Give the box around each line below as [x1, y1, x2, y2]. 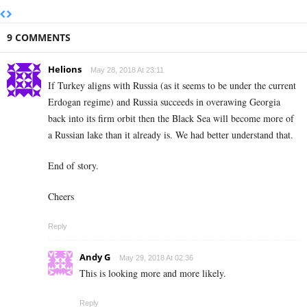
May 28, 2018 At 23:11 [90, 66, 164, 75]
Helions [48, 63, 82, 76]
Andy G [79, 251, 110, 264]
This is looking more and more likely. [79, 267, 226, 280]
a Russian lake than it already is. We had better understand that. [48, 128, 293, 142]
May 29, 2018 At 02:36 [119, 254, 193, 262]
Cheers [48, 190, 74, 204]
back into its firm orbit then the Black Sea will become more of [48, 112, 294, 125]
